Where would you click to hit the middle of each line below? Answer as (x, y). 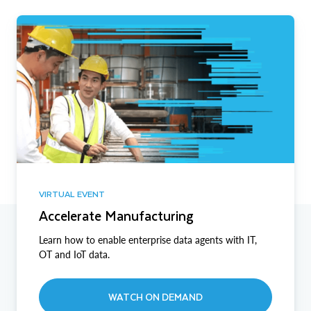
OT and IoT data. (74, 254)
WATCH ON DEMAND (155, 296)
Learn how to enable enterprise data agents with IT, (148, 239)
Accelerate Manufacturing (116, 215)
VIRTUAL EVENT (72, 193)
